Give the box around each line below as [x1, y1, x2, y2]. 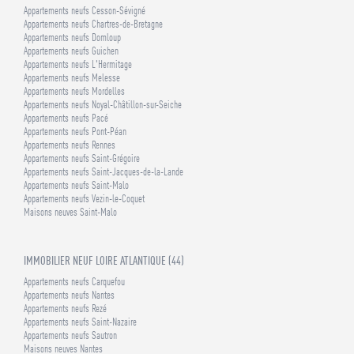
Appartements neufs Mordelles [24, 85, 125, 97]
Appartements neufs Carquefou [24, 276, 125, 288]
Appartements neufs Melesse [24, 72, 120, 84]
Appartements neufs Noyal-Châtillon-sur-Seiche [24, 99, 182, 111]
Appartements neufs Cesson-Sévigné [24, 5, 145, 17]
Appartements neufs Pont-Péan [24, 126, 126, 137]
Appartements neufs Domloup [24, 32, 121, 43]
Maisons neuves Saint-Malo [24, 206, 117, 218]
